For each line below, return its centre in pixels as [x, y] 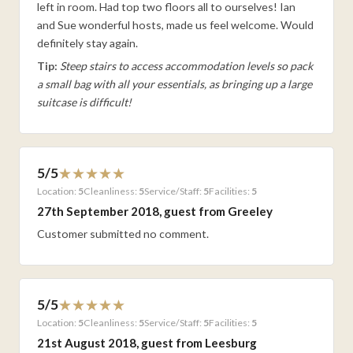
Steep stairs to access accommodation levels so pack [186, 65]
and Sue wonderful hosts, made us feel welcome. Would [176, 24]
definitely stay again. [88, 43]
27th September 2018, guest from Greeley [155, 212]
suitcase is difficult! [85, 102]
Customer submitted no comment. [123, 233]
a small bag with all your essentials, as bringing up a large [175, 84]
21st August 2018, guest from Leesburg [147, 343]
